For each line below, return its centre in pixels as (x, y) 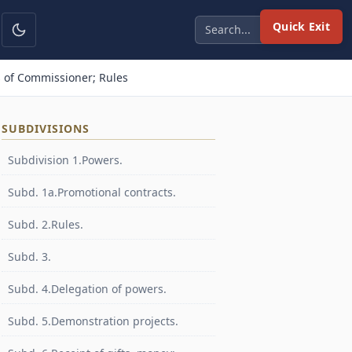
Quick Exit (301, 26)
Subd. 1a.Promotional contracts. (92, 192)
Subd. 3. (29, 257)
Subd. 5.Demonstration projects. (93, 321)
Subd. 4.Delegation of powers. (87, 289)
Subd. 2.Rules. (46, 224)
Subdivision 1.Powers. (65, 160)
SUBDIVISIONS (46, 128)
